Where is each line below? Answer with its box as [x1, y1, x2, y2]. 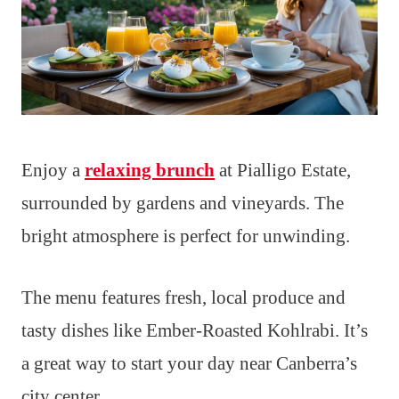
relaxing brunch [85, 159, 215, 182]
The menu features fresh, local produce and [21, 287, 346, 309]
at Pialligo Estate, [215, 159, 351, 182]
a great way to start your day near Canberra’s [21, 353, 357, 375]
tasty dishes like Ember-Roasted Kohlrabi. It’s [21, 320, 368, 342]
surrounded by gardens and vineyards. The [21, 192, 344, 215]
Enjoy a [21, 159, 85, 182]
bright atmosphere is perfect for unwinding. [21, 225, 350, 248]
